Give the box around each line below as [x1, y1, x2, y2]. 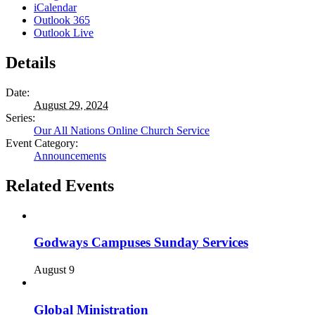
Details [6, 53, 56, 72]
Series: [6, 111, 35, 124]
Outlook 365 [34, 14, 90, 27]
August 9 [34, 264, 75, 276]
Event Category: [6, 136, 78, 149]
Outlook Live [34, 27, 94, 39]
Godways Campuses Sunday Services [34, 235, 248, 250]
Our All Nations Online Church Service [34, 124, 210, 136]
